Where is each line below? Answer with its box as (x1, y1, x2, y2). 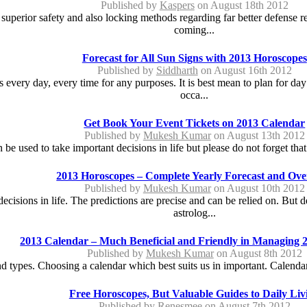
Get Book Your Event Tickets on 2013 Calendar (84, 116, 306, 129)
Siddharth (156, 64, 198, 76)
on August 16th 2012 (197, 64, 292, 76)
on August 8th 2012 (213, 247, 302, 259)
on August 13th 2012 (210, 129, 305, 141)
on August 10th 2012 (210, 182, 305, 194)
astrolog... (173, 206, 216, 219)
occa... (180, 88, 209, 101)
